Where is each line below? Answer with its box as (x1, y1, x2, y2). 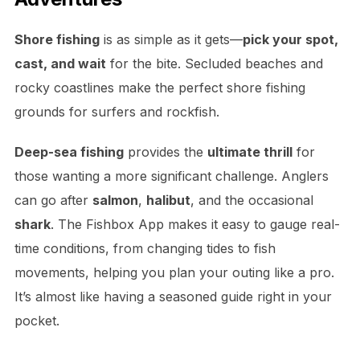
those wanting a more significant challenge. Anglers (14, 168, 329, 185)
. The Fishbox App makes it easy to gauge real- (50, 216, 340, 233)
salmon (92, 192, 138, 209)
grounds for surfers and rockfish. (14, 104, 219, 121)
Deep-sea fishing (14, 144, 124, 161)
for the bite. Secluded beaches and (105, 55, 323, 72)
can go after (14, 192, 92, 209)
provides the (123, 144, 207, 161)
